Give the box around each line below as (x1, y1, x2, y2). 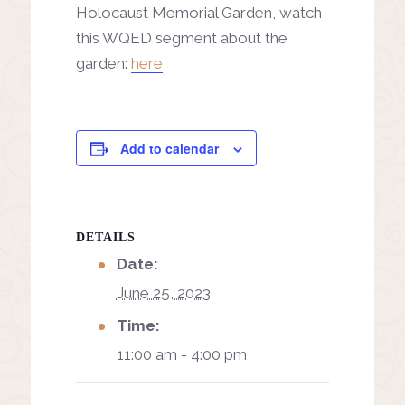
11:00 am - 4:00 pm (116, 344, 247, 363)
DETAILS (75, 230, 136, 244)
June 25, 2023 (116, 283, 211, 302)
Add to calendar (119, 138, 219, 157)
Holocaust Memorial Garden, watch (75, 3, 322, 22)
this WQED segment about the (75, 28, 287, 47)
